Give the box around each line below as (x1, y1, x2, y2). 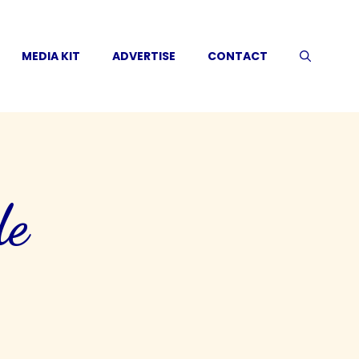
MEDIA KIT (22, 48, 80, 64)
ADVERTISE (112, 48, 175, 64)
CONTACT (208, 48, 268, 64)
